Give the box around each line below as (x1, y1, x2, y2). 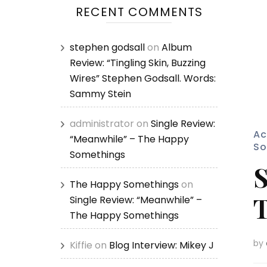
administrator (70, 117, 134, 131)
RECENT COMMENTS (75, 4, 203, 20)
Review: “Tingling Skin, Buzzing (70, 56, 206, 70)
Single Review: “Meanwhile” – (70, 193, 202, 207)
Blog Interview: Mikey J (109, 238, 214, 252)
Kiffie (70, 238, 92, 252)
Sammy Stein (70, 87, 131, 101)
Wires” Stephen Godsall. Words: (70, 72, 216, 85)
